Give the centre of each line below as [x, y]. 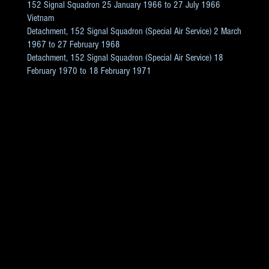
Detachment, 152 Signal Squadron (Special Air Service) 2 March [134, 32]
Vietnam [40, 18]
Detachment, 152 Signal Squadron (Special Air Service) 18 [125, 58]
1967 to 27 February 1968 [73, 45]
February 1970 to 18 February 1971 [89, 71]
